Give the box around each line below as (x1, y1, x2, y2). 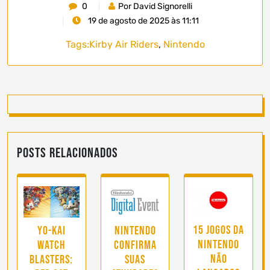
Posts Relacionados (17, 145, 118, 162)
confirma (113, 238, 157, 253)
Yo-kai (37, 224, 66, 239)
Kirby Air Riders (89, 39, 159, 51)
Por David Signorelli (118, 1, 192, 12)
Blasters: (30, 253, 74, 268)
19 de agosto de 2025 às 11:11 (86, 16, 199, 27)
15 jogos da (193, 223, 245, 238)
